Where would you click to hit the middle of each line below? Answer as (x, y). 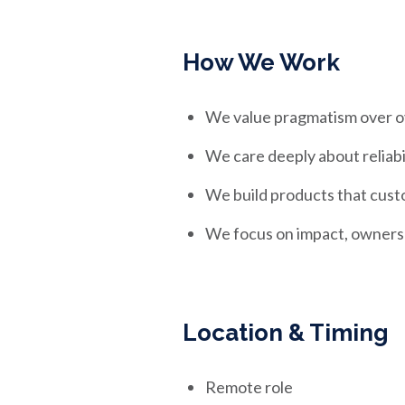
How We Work (261, 62)
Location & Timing (286, 333)
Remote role (249, 387)
